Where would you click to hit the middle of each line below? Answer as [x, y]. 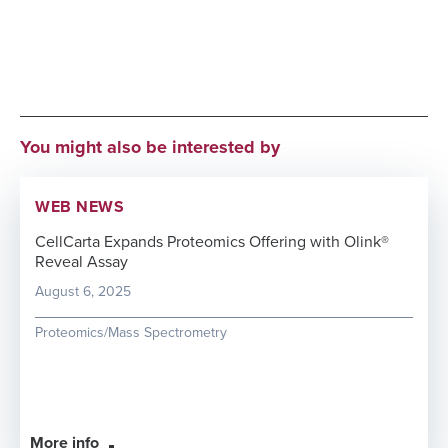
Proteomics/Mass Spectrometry [131, 332]
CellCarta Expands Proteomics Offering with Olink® [212, 242]
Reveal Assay [81, 262]
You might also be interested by [150, 147]
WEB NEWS [79, 207]
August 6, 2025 [83, 291]
